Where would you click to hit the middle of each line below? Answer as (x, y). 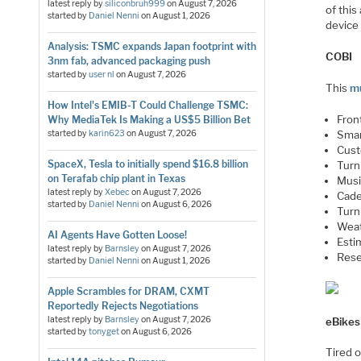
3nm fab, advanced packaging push (129, 60)
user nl (101, 74)
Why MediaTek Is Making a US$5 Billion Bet (149, 119)
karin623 (106, 133)
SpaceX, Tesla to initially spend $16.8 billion (147, 164)
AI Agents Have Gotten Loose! (117, 234)
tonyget (104, 331)
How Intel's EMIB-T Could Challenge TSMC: (147, 105)
